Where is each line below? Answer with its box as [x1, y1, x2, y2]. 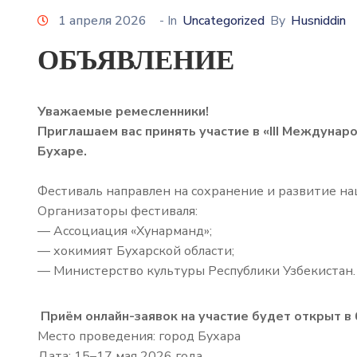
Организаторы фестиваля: [37, 202, 198, 221]
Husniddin [291, 12, 346, 30]
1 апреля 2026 [58, 12, 147, 30]
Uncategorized [182, 12, 265, 30]
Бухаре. [37, 143, 87, 161]
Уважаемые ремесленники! [37, 103, 212, 121]
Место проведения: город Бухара [37, 328, 241, 346]
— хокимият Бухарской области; [37, 242, 234, 261]
